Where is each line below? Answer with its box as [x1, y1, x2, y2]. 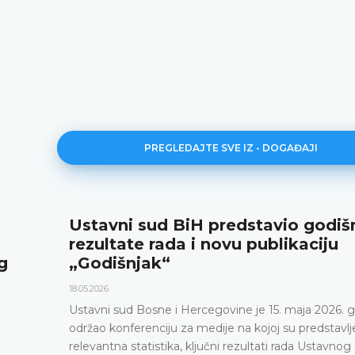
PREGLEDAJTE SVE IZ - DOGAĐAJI [144, 141, 319, 154]
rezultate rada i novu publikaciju [69, 234, 338, 254]
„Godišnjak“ [69, 253, 170, 273]
